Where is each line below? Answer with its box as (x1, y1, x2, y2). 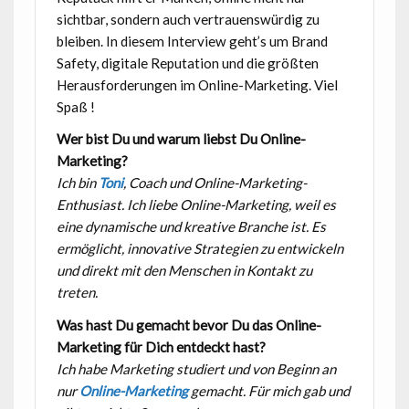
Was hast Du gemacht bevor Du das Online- (56, 316, 321, 333)
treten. (56, 284, 98, 301)
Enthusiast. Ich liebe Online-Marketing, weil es (56, 196, 336, 214)
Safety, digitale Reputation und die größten (56, 54, 319, 71)
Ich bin (56, 174, 99, 192)
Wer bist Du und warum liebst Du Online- (56, 131, 306, 148)
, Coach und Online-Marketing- (122, 174, 307, 192)
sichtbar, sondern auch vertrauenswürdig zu (56, 10, 320, 27)
